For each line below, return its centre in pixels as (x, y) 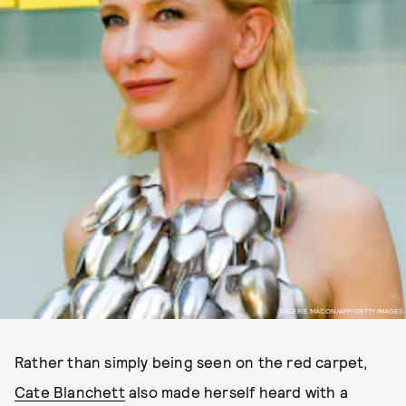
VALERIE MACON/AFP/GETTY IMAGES (341, 310)
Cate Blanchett (70, 391)
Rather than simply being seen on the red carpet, (191, 362)
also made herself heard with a (237, 391)
